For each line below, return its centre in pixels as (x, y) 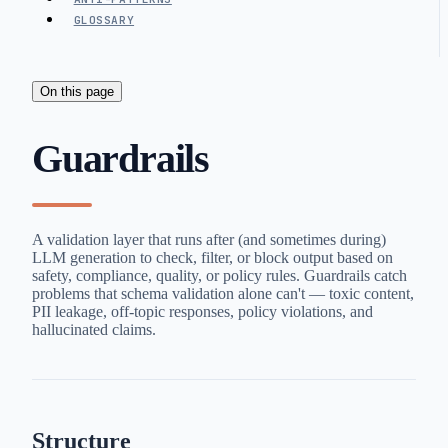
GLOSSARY (104, 20)
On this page (77, 91)
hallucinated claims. (94, 330)
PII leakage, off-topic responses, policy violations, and (202, 312)
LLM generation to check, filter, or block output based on (212, 258)
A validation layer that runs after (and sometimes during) (209, 240)
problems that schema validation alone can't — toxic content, (223, 294)
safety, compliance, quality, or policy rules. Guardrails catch (219, 276)
